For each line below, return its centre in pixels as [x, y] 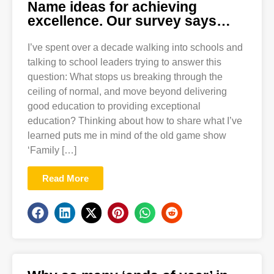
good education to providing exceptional [114, 106]
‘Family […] [52, 150]
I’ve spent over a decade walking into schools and [135, 47]
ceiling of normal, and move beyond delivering [127, 91]
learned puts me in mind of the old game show [127, 135]
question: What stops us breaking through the [125, 76]
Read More [65, 179]
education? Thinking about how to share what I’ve [135, 120]
